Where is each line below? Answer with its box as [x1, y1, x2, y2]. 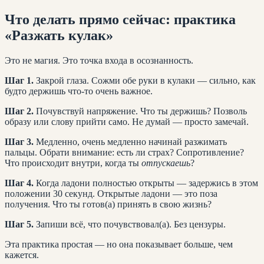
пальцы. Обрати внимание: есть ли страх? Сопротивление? [5, 147, 244, 157]
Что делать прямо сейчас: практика [5, 11, 236, 27]
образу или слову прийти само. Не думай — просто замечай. [5, 116, 249, 127]
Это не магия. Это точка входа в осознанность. [5, 55, 193, 65]
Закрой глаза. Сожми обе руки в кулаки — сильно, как [34, 75, 256, 85]
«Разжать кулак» [5, 27, 113, 43]
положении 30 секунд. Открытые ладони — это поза [5, 188, 217, 199]
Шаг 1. [5, 75, 34, 85]
